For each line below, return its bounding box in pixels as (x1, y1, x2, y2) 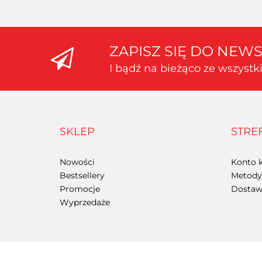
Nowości (60, 156, 95, 167)
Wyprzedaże (60, 196, 110, 208)
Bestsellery (60, 170, 105, 181)
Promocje (60, 183, 100, 194)
